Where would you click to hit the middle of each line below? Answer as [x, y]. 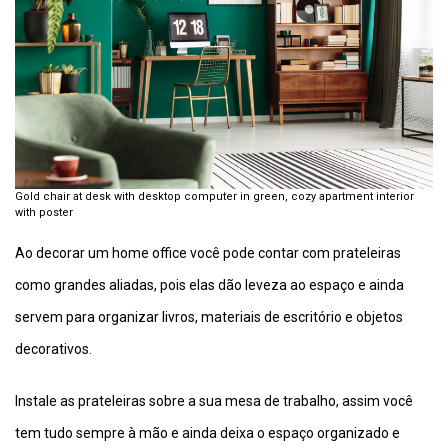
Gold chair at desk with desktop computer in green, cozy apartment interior [214, 196]
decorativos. [53, 348]
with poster [44, 212]
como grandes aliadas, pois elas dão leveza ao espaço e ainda [209, 284]
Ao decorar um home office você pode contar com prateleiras [208, 252]
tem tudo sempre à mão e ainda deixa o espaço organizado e [207, 432]
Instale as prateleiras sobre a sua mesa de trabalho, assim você [214, 400]
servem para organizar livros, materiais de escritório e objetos [209, 316]
